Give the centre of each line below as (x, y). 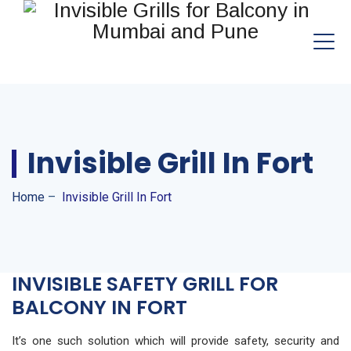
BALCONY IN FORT (100, 308)
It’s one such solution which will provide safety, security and (175, 341)
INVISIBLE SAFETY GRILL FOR (145, 284)
